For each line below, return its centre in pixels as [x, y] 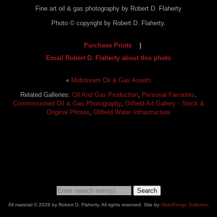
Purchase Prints [108, 45]
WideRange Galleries [184, 205]
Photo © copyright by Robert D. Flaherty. [108, 23]
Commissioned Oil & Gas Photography [67, 103]
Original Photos [68, 112]
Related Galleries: [46, 95]
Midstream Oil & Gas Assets [111, 80]
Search [147, 191]
